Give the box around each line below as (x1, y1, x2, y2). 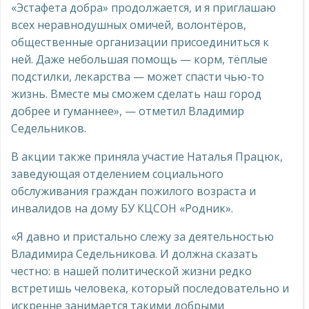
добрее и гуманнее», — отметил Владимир (11, 103, 244, 119)
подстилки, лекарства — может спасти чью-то (11, 69, 264, 84)
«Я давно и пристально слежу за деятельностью (11, 229, 274, 244)
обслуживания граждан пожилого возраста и (11, 183, 256, 199)
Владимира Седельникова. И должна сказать (11, 246, 258, 261)
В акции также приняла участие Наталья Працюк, (11, 149, 283, 164)
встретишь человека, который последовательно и (11, 281, 289, 296)
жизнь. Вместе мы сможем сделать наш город (11, 86, 261, 101)
